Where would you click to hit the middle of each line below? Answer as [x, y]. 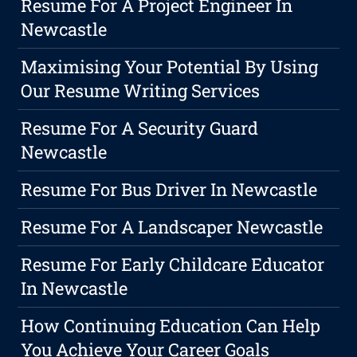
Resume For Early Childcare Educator [173, 265]
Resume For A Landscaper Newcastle [172, 227]
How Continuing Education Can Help [171, 326]
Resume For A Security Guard [140, 128]
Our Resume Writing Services [141, 91]
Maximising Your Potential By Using [170, 67]
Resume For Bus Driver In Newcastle [169, 190]
